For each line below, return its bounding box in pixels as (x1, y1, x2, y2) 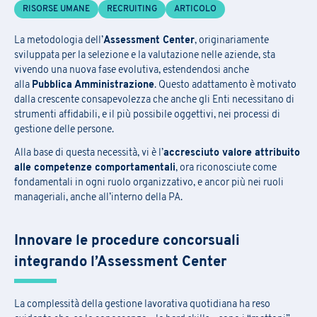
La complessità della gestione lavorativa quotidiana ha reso (14, 299, 270, 310)
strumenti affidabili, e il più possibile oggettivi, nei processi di (14, 109, 280, 120)
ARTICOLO (174, 4, 217, 13)
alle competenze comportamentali (14, 162, 175, 173)
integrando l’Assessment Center (14, 255, 226, 270)
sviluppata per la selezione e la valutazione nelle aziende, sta (14, 50, 275, 61)
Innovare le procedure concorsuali (14, 234, 240, 248)
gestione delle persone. (14, 124, 114, 135)
